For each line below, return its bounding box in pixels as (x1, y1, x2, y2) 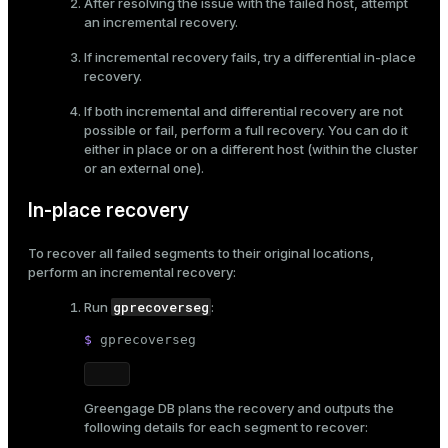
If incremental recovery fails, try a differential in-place (84, 49, 416, 66)
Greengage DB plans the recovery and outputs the (84, 400, 394, 417)
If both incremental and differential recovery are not (84, 103, 403, 120)
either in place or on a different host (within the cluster (84, 141, 418, 158)
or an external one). (84, 160, 204, 177)
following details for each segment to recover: (84, 419, 368, 436)
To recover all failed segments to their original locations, (28, 245, 374, 262)
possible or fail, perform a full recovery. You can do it (84, 122, 408, 139)
